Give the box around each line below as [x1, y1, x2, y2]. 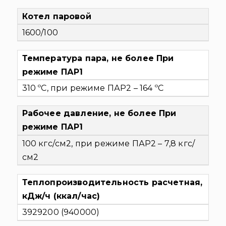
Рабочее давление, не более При [22, 108, 177, 119]
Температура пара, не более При [22, 53, 174, 63]
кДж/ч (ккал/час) [22, 191, 100, 201]
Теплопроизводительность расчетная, [22, 178, 203, 188]
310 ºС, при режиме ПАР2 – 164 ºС [22, 83, 163, 93]
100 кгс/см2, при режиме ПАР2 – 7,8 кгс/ [22, 138, 195, 148]
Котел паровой [22, 11, 91, 21]
